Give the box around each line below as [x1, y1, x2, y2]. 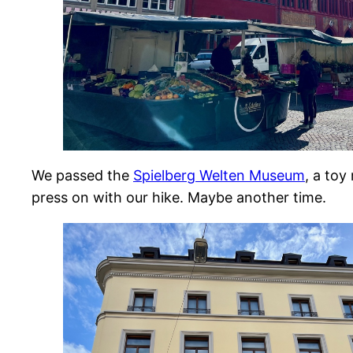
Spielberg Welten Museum [133, 167, 305, 184]
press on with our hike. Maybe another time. [32, 189, 326, 206]
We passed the [32, 167, 133, 184]
